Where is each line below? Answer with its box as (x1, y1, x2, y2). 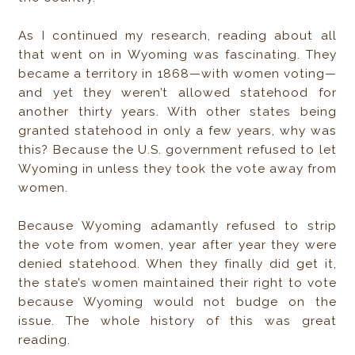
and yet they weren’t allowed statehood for (18, 86, 337, 101)
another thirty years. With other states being (18, 105, 337, 120)
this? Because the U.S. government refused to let (18, 143, 337, 158)
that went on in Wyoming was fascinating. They (18, 48, 337, 63)
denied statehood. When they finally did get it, (18, 257, 337, 272)
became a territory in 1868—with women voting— (18, 67, 337, 82)
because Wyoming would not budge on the (18, 295, 337, 310)
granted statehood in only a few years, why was (18, 124, 337, 139)
